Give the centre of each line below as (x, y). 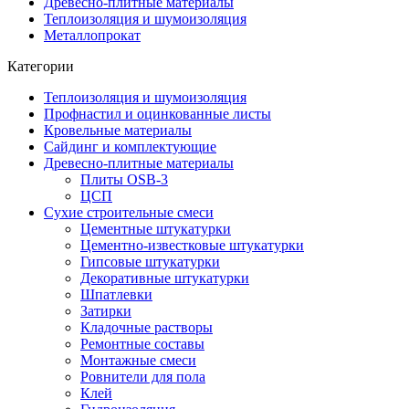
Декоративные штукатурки (165, 278)
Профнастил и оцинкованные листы (157, 114)
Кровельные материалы (118, 131)
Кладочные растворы (147, 328)
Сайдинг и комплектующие (130, 147)
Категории (41, 67)
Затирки (106, 311)
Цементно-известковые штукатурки (192, 246)
